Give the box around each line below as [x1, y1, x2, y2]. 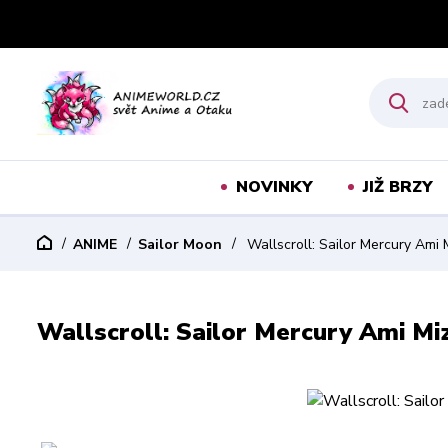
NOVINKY [235, 176, 313, 198]
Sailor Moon [138, 235, 222, 254]
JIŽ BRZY [362, 176, 433, 198]
